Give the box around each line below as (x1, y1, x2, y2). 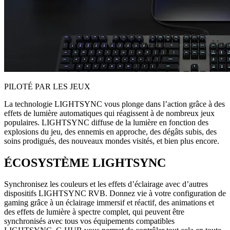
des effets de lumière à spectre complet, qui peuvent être (4, 207, 184, 217)
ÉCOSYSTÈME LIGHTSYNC (4, 156, 166, 169)
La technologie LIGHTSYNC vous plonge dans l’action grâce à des (4, 99, 225, 108)
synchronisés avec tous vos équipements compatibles (4, 217, 175, 226)
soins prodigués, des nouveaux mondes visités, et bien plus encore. (4, 136, 219, 145)
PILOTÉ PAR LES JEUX (4, 82, 90, 91)
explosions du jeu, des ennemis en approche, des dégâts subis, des (4, 127, 217, 136)
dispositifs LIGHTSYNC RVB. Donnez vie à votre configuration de (4, 189, 226, 198)
